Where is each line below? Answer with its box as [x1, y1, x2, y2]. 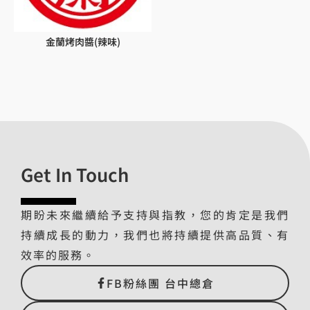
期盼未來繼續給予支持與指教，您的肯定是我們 [21, 206, 289, 224]
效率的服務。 [21, 246, 95, 264]
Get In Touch [21, 161, 129, 188]
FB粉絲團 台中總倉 [107, 275, 215, 292]
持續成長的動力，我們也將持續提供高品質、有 [21, 226, 289, 244]
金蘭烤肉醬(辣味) [45, 35, 120, 49]
